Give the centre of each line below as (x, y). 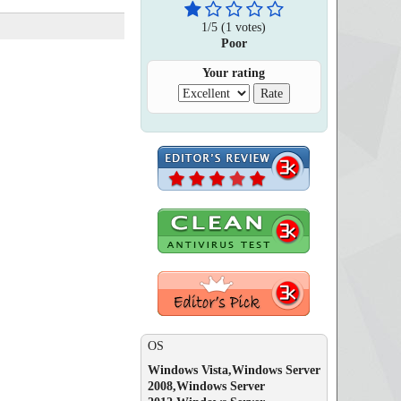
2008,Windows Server (206, 386)
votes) (249, 27)
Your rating (234, 73)
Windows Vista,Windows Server (234, 370)
